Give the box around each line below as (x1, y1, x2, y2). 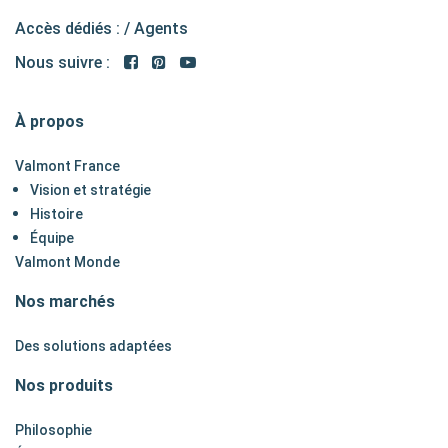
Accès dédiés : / (15, 18, 134, 38)
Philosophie (15, 421, 92, 438)
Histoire (30, 205, 83, 222)
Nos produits (15, 375, 113, 395)
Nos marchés (15, 291, 115, 311)
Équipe (30, 229, 74, 246)
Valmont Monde (15, 253, 120, 270)
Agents (134, 18, 188, 38)
